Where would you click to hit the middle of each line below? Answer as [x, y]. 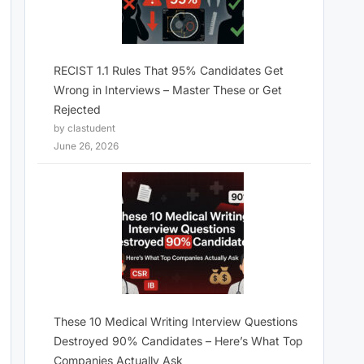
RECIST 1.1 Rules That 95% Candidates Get [169, 71]
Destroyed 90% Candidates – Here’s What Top [178, 340]
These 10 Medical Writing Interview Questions [175, 321]
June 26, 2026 [86, 146]
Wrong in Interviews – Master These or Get [168, 90]
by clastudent [84, 128]
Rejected [77, 110]
